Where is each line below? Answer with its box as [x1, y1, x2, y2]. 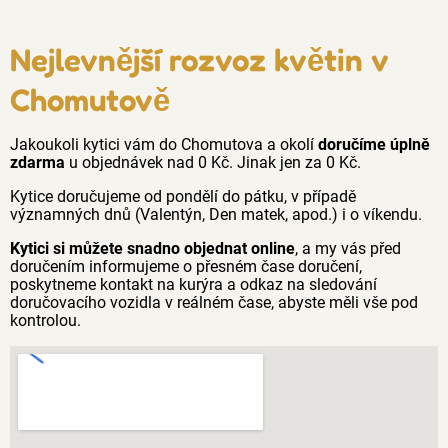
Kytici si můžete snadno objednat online [10, 239, 295, 258]
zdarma [10, 153, 65, 172]
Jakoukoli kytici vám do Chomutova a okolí [10, 135, 318, 154]
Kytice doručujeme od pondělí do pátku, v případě [10, 187, 356, 206]
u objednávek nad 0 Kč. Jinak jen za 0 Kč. [65, 153, 361, 172]
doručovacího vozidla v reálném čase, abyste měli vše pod [10, 293, 418, 312]
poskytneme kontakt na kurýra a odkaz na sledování [10, 275, 377, 294]
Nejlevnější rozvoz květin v [10, 41, 389, 78]
